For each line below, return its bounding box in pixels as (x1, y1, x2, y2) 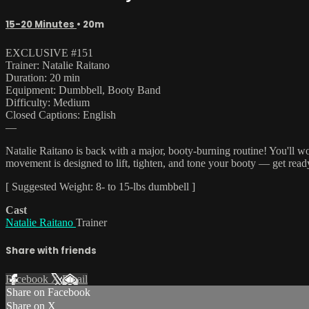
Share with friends (6, 244, 97, 258)
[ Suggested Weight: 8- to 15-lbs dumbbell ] (6, 180, 195, 192)
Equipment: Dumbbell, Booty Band (6, 83, 161, 96)
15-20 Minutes (6, 17, 77, 31)
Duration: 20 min (6, 71, 80, 83)
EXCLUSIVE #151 (6, 46, 93, 59)
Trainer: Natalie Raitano (6, 59, 110, 71)
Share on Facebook (6, 286, 90, 299)
